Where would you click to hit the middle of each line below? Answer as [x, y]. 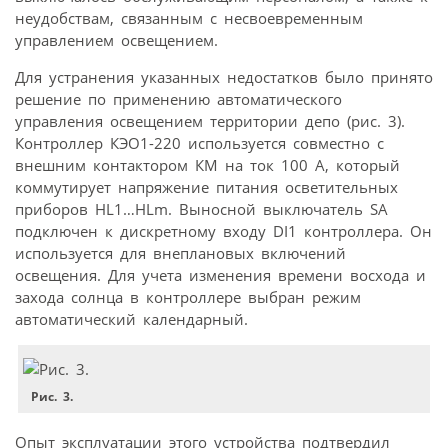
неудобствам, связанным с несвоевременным [189, 17]
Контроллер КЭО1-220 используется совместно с [199, 142]
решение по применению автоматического [178, 98]
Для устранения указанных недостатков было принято [224, 76]
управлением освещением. [116, 39]
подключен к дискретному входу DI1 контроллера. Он [223, 230]
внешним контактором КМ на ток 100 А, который [207, 164]
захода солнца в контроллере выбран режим [188, 296]
